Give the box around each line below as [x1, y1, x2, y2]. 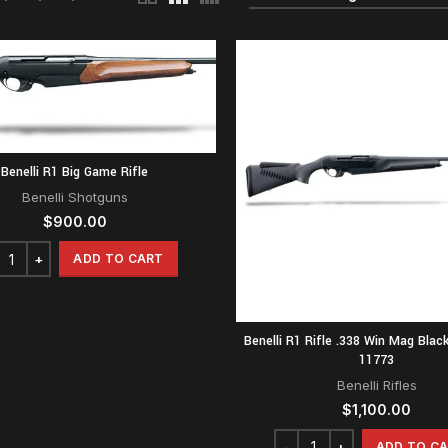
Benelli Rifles [336, 376, 417, 393]
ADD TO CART [73, 251, 164, 267]
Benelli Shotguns [21, 189, 128, 206]
